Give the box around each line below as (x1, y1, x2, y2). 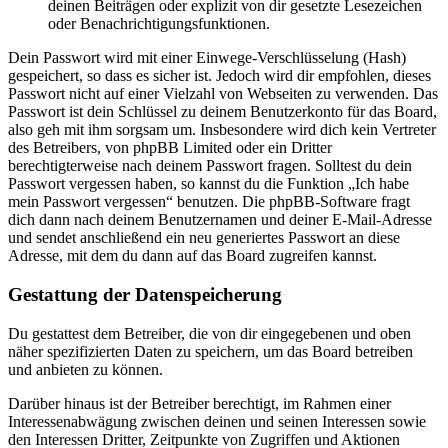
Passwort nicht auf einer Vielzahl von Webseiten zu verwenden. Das (8, 85, 438, 103)
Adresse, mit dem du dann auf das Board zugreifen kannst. (8, 247, 377, 265)
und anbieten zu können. (8, 360, 163, 378)
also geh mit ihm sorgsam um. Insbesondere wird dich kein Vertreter (8, 121, 436, 139)
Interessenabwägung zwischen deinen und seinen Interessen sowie (8, 412, 426, 430)
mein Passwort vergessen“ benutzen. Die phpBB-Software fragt (8, 193, 410, 211)
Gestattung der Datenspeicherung (8, 283, 282, 305)
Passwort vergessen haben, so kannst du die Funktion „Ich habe (8, 175, 409, 193)
